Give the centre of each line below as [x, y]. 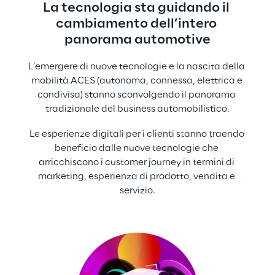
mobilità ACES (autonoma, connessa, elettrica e [137, 81]
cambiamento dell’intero [137, 24]
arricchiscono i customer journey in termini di [137, 162]
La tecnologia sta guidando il [137, 8]
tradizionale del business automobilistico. [137, 110]
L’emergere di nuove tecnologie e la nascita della [137, 67]
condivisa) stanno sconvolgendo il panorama [137, 95]
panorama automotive [137, 40]
